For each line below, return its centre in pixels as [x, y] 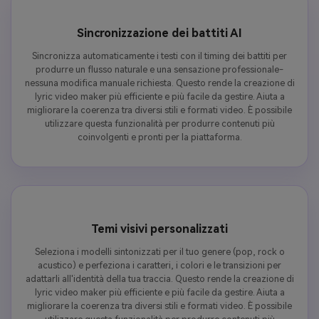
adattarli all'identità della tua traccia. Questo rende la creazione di [159, 279]
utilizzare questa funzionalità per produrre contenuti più [159, 123]
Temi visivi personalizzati [159, 229]
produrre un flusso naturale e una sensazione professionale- [159, 69]
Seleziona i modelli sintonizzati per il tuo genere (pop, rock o [159, 252]
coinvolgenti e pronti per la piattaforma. [159, 137]
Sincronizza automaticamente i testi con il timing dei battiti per [159, 56]
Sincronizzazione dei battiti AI [159, 33]
